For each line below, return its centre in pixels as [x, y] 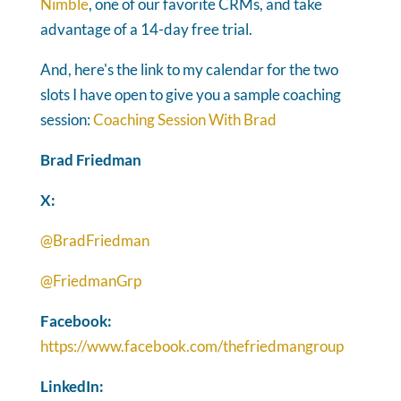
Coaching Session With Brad [184, 119]
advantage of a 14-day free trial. [146, 29]
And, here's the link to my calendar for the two [189, 69]
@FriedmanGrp [90, 280]
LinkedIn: [72, 386]
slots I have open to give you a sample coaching [190, 94]
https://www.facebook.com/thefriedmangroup [192, 346]
